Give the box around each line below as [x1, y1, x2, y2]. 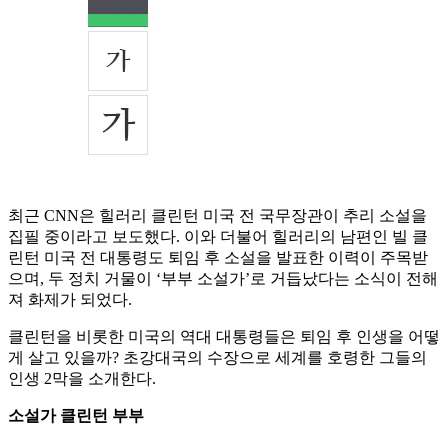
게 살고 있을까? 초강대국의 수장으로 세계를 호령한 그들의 [8, 349, 427, 367]
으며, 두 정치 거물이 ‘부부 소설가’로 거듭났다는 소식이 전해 [8, 270, 438, 288]
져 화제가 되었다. [8, 291, 132, 309]
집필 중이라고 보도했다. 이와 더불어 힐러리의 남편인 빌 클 [8, 228, 428, 246]
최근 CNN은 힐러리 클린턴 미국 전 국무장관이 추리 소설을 [8, 207, 427, 225]
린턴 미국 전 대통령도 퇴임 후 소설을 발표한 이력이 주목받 [8, 249, 428, 267]
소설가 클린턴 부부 [8, 407, 144, 425]
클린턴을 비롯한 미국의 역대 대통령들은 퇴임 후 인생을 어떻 [8, 328, 440, 346]
